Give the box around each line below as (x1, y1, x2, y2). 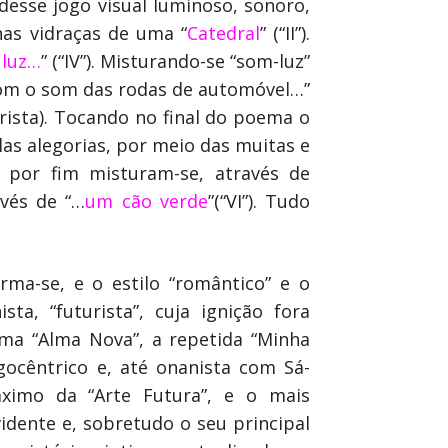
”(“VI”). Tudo (207, 189, 311, 213)
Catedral (186, 21, 260, 45)
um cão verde (85, 189, 208, 213)
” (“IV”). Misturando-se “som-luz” (41, 49, 310, 73)
